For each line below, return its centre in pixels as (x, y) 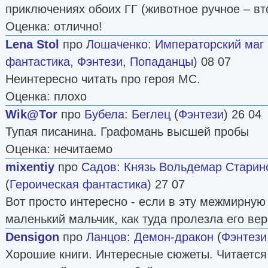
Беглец (151, 114)
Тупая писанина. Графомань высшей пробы (127, 131)
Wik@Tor (31, 114)
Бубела (104, 114)
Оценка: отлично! (54, 26)
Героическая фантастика (78, 184)
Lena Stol (32, 44)
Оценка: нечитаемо (59, 149)
